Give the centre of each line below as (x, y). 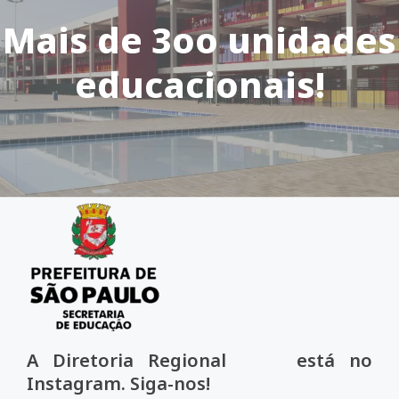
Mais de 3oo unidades (199, 39)
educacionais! (199, 84)
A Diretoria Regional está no (199, 360)
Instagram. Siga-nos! (118, 383)
